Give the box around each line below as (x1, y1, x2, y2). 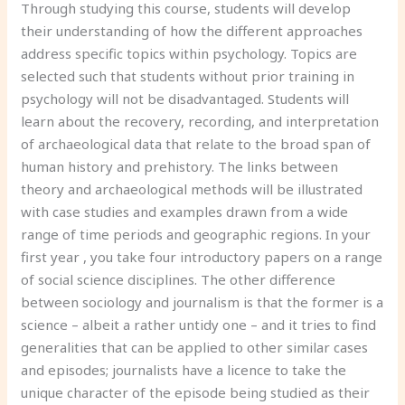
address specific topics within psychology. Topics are (21, 44, 358, 62)
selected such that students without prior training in (21, 67, 355, 85)
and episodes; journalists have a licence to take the (21, 361, 347, 379)
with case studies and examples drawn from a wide (21, 202, 349, 221)
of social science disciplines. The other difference (21, 270, 336, 288)
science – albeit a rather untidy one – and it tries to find (21, 316, 377, 334)
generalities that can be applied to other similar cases (21, 338, 369, 356)
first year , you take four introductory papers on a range (21, 248, 383, 266)
